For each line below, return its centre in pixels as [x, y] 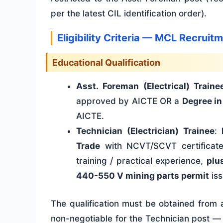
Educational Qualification [106, 63]
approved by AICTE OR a [129, 101]
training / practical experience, [141, 161]
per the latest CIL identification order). [129, 14]
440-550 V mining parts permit [143, 176]
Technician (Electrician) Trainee [145, 131]
